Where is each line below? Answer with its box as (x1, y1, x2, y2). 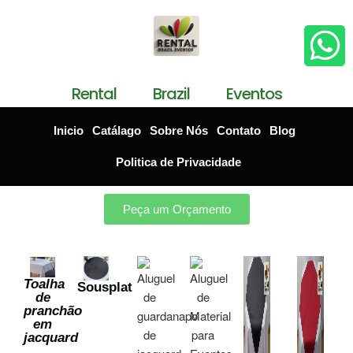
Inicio (54, 123, 84, 137)
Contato (217, 123, 262, 137)
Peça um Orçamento (122, 202, 231, 216)
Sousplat (77, 280, 132, 295)
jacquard (24, 330, 78, 346)
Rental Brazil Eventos (71, 82, 282, 105)
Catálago (92, 123, 142, 137)
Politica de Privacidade (115, 154, 241, 169)
